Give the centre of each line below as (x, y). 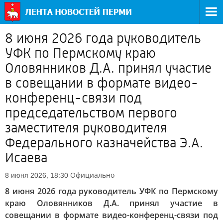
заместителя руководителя (86, 128)
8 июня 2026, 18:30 (37, 175)
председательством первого (91, 113)
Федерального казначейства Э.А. (104, 143)
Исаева (26, 158)
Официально (92, 175)
